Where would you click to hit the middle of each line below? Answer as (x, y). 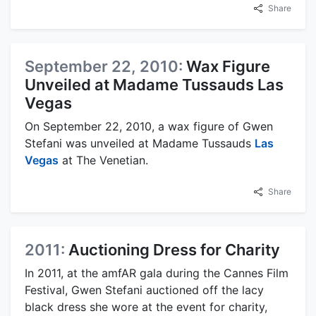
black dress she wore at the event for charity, (146, 307)
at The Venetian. (103, 160)
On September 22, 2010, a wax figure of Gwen (149, 127)
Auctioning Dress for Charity (174, 250)
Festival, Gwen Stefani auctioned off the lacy (144, 290)
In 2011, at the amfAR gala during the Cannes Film (157, 273)
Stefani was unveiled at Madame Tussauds (140, 144)
